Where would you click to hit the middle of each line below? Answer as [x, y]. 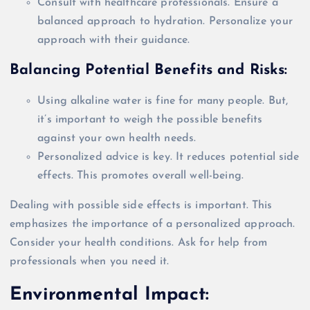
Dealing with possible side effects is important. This [141, 206]
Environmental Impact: [110, 295]
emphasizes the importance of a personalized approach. [153, 224]
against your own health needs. [117, 138]
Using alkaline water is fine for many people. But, [163, 101]
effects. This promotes [95, 176]
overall [170, 176]
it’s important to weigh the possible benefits [150, 120]
